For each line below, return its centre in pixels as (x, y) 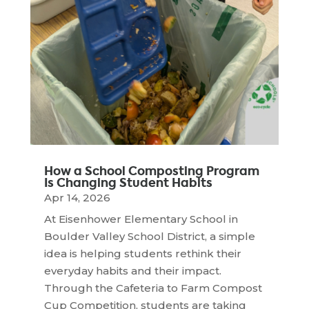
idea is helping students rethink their (142, 253)
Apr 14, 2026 (77, 197)
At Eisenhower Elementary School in (141, 219)
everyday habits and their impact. (132, 270)
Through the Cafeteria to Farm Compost (153, 288)
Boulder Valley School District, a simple (149, 236)
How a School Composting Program (151, 171)
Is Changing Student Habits (128, 182)
